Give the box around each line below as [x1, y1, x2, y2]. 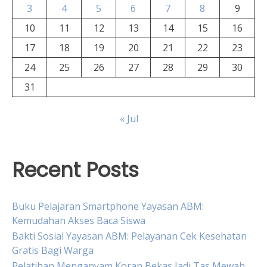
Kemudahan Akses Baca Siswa [12, 213, 145, 227]
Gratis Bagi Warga [12, 243, 94, 257]
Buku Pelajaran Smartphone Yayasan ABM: [12, 199, 204, 213]
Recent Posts [12, 156, 139, 185]
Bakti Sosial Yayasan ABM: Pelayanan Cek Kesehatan [12, 229, 247, 243]
